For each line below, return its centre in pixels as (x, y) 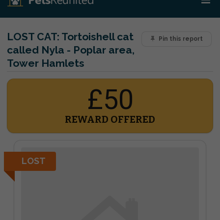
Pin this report (180, 39)
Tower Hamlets (46, 63)
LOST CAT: (33, 37)
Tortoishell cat (96, 37)
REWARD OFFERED (110, 120)
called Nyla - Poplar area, (71, 50)
